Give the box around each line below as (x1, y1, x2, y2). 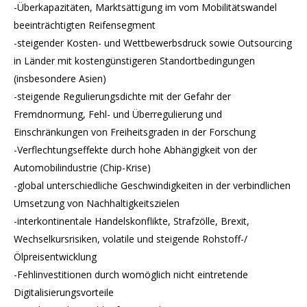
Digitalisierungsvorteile (14, 286, 114, 299)
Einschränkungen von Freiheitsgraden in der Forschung (14, 125, 256, 138)
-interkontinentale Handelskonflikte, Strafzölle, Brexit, (14, 214, 249, 228)
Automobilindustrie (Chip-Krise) (14, 161, 151, 174)
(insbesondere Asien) (14, 72, 106, 85)
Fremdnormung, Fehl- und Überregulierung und (14, 108, 222, 121)
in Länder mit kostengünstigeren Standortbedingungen (14, 54, 255, 67)
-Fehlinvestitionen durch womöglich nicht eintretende (14, 268, 248, 281)
